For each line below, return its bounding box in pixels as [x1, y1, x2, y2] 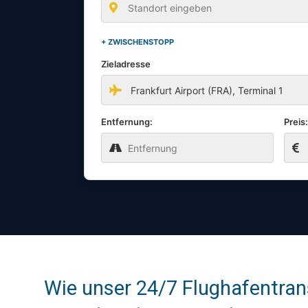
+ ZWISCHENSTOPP [101, 37, 174, 47]
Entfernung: [101, 116, 153, 127]
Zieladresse [101, 58, 151, 69]
